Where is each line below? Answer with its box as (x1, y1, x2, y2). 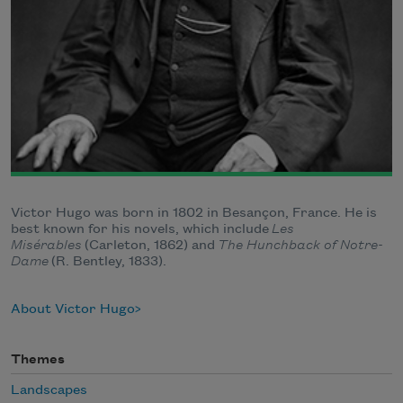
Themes (11, 352, 65, 367)
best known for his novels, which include (11, 221, 272, 237)
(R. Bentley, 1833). (49, 254, 166, 269)
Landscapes (11, 383, 87, 399)
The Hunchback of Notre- (218, 237, 383, 253)
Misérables (11, 237, 82, 253)
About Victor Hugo (11, 301, 135, 317)
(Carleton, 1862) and (82, 237, 218, 253)
